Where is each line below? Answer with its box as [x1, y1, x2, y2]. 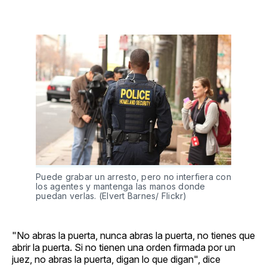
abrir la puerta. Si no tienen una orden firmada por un [12, 241, 235, 254]
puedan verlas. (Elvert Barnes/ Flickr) [36, 191, 187, 201]
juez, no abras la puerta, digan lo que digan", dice [12, 253, 221, 266]
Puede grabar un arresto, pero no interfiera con [36, 172, 231, 182]
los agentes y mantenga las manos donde [36, 181, 206, 192]
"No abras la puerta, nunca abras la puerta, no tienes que [12, 229, 255, 242]
